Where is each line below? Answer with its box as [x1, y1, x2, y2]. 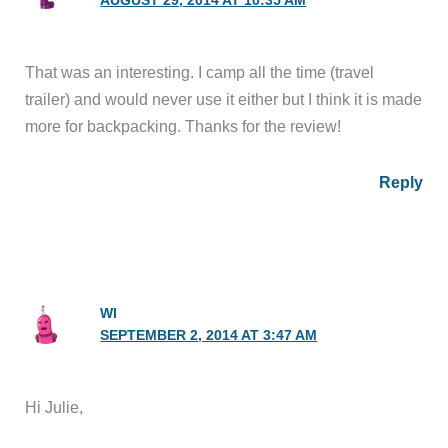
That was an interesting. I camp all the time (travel [25, 63, 375, 82]
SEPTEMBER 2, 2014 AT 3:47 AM [100, 327, 318, 343]
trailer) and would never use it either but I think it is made [25, 90, 423, 109]
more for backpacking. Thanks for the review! [25, 117, 342, 136]
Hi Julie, [25, 397, 84, 416]
